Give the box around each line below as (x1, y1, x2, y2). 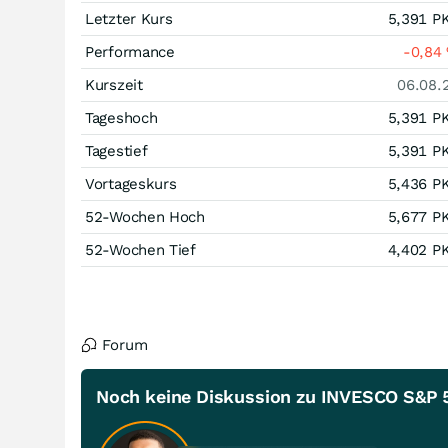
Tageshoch (85, 109, 158, 127)
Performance (85, 43, 175, 61)
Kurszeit (85, 76, 143, 94)
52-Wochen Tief (85, 241, 196, 259)
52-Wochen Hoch (85, 208, 205, 226)
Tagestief (85, 142, 148, 160)
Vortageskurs (85, 175, 177, 193)
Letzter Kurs (85, 10, 173, 28)
